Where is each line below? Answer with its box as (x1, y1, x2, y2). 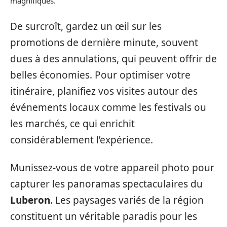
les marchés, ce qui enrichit (10, 117, 135, 130)
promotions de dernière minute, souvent (10, 36, 198, 49)
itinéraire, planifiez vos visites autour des (10, 85, 198, 98)
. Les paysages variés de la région (50, 193, 204, 207)
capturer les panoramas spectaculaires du (10, 177, 203, 191)
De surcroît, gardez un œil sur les (10, 20, 162, 33)
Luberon (10, 193, 50, 207)
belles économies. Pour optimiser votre (10, 68, 191, 82)
